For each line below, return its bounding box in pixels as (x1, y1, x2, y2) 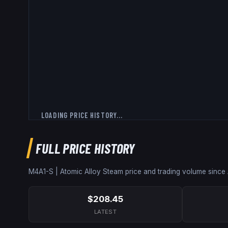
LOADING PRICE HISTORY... (41, 110, 123, 120)
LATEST (94, 208, 117, 216)
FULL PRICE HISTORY (36, 139, 135, 156)
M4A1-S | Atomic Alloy (28, 167, 101, 176)
